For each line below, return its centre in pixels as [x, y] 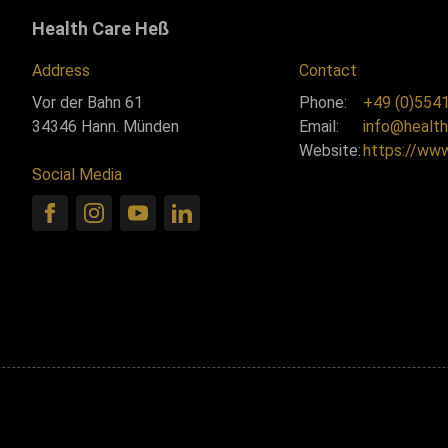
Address [61, 70]
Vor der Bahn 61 [87, 102]
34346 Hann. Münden [105, 126]
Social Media [77, 174]
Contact [327, 70]
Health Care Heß [100, 28]
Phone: [322, 102]
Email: [318, 126]
